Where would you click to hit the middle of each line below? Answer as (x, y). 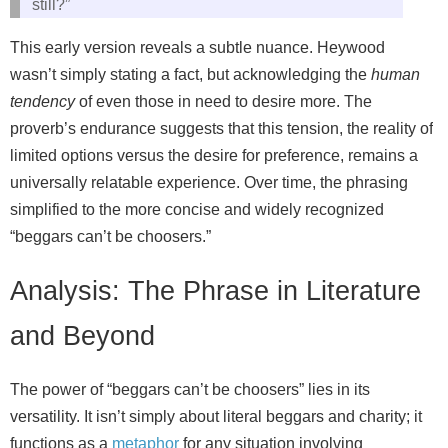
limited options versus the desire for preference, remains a (214, 155)
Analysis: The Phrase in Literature (215, 291)
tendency (42, 101)
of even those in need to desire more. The (223, 101)
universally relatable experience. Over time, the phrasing (209, 182)
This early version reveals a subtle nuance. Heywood (197, 47)
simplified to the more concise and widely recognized (197, 209)
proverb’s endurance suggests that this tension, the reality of (221, 128)
